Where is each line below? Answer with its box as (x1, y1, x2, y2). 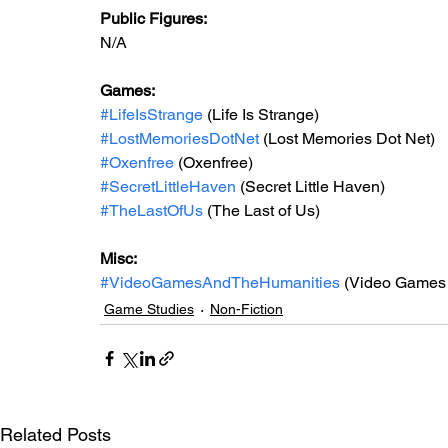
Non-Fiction (210, 301, 283, 317)
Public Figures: (100, 9, 210, 28)
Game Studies (104, 301, 194, 317)
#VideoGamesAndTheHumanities (100, 273, 340, 292)
